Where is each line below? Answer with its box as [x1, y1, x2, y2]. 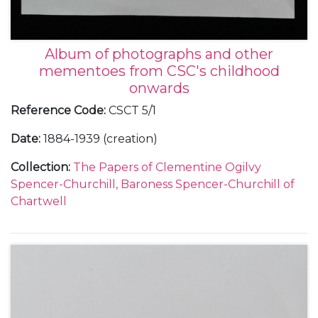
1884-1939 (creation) [43, 131, 158, 146]
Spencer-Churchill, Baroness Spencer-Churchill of [11, 177, 295, 191]
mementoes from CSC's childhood [38, 62, 280, 79]
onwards [128, 79, 190, 97]
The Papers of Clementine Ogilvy [73, 160, 261, 174]
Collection [11, 160, 68, 174]
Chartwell [11, 194, 67, 208]
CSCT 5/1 [109, 103, 156, 117]
